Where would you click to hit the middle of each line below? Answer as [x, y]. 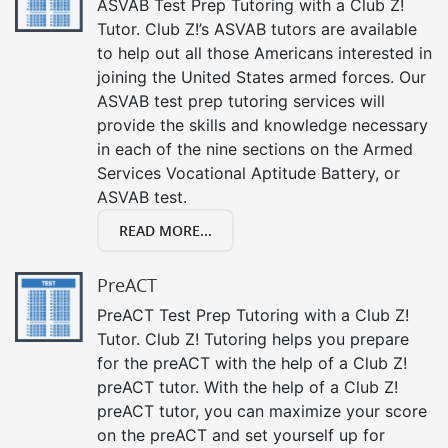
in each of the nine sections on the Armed [255, 148]
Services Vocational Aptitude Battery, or [248, 172]
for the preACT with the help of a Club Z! [252, 362]
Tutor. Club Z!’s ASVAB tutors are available [257, 28]
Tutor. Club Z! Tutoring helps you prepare [253, 338]
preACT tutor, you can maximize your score [262, 410]
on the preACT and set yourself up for [241, 434]
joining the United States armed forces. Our [261, 76]
